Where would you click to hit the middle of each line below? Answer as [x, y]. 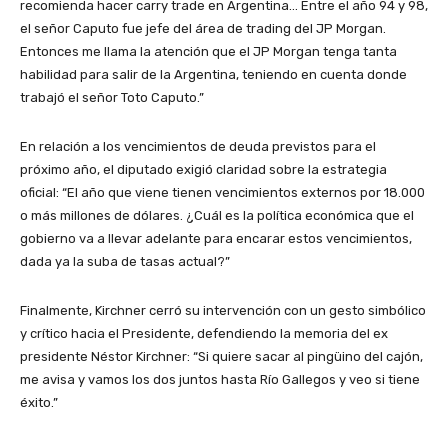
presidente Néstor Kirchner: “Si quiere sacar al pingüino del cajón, [221, 357]
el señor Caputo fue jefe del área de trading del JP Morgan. [203, 29]
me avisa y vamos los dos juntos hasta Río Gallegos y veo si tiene [220, 380]
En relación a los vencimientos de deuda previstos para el [198, 147]
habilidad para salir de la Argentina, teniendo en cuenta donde [213, 75]
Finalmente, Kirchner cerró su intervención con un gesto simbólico [223, 311]
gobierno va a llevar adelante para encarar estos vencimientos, [216, 239]
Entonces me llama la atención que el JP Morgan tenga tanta [208, 52]
